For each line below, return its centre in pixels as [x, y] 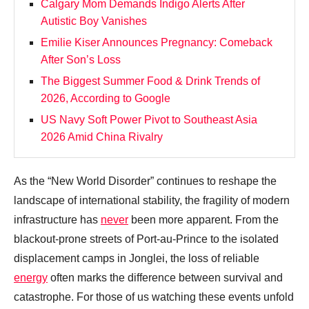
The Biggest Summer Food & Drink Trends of [150, 81]
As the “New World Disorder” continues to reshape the [145, 181]
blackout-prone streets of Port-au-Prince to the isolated [146, 239]
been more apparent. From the [203, 220]
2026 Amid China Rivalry [102, 137]
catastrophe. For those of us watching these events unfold [154, 297]
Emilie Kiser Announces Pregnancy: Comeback [157, 43]
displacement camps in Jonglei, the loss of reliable [137, 259]
